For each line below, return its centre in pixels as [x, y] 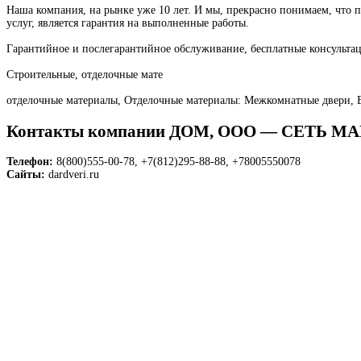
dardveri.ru [74, 174]
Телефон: [30, 162]
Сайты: [26, 174]
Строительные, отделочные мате [85, 75]
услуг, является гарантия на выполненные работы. [128, 23]
